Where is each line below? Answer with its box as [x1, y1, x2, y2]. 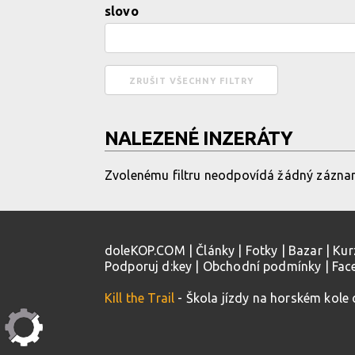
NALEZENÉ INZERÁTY [105, 128, 292, 149]
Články [196, 243, 235, 258]
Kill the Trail [105, 291, 175, 305]
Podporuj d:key [105, 259, 193, 273]
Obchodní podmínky [202, 259, 322, 273]
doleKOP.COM [105, 243, 185, 258]
